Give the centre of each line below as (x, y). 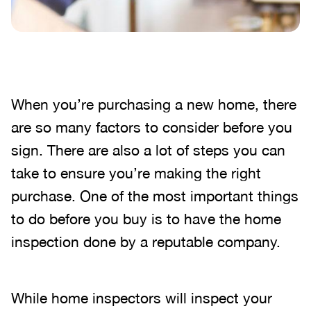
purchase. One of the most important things (155, 196)
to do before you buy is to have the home (146, 219)
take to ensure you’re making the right (136, 173)
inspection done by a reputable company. (146, 242)
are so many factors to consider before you (152, 127)
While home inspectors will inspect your (142, 298)
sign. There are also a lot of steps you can (148, 150)
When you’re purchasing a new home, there (154, 104)
